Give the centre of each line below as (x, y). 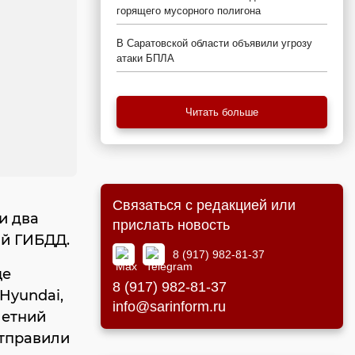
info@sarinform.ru (169, 307)
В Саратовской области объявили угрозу (214, 43)
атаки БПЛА (145, 58)
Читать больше (222, 112)
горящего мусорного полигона (189, 11)
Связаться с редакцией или (204, 205)
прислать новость (171, 225)
